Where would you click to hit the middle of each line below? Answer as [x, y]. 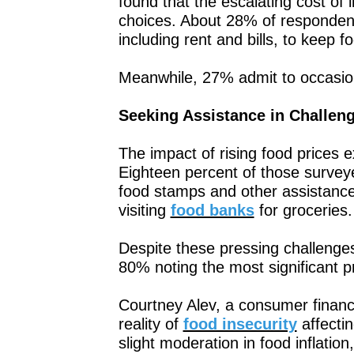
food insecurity [240, 324]
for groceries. [303, 210]
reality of [151, 324]
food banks [212, 210]
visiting [144, 210]
